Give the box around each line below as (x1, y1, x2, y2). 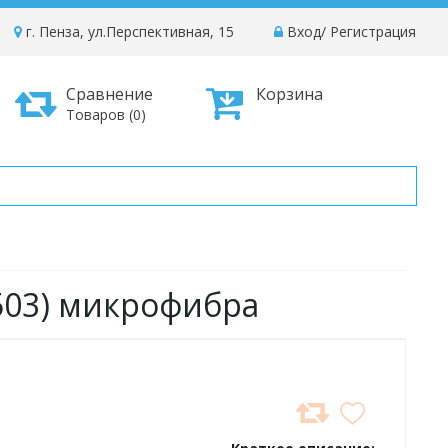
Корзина (256, 83, 323, 105)
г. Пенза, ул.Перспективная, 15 (22, 22, 234, 41)
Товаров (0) (66, 105, 146, 124)
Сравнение (66, 83, 153, 105)
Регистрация (330, 22, 416, 41)
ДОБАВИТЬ (39, 406, 107, 423)
